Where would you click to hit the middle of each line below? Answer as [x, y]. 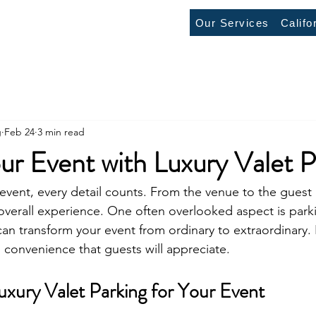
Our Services [232, 23]
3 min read [61, 132]
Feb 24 [19, 132]
